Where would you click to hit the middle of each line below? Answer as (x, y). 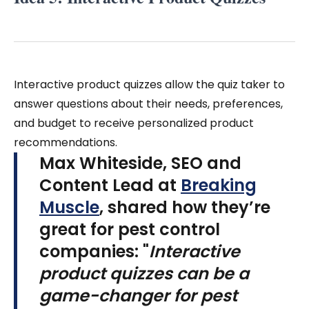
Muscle (69, 207)
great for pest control (130, 229)
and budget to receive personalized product (134, 123)
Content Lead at (110, 185)
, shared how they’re (185, 207)
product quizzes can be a (144, 273)
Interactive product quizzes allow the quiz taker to (149, 84)
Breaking (219, 185)
